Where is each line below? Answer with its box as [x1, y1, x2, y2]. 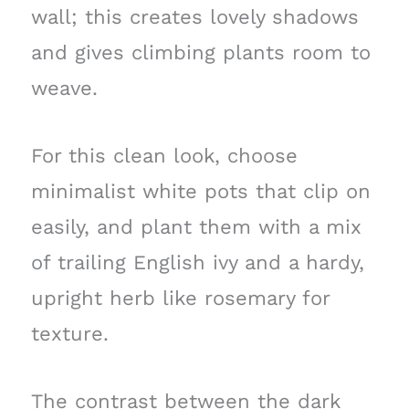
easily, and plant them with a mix [30, 215, 362, 239]
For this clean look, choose [30, 144, 298, 168]
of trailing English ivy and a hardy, [30, 251, 364, 275]
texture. [30, 322, 109, 346]
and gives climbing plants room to [30, 41, 371, 65]
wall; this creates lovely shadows [30, 5, 359, 29]
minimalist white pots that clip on [30, 180, 371, 204]
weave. [30, 77, 98, 100]
